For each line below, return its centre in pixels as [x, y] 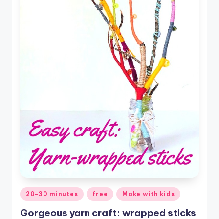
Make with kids [149, 194]
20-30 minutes [52, 194]
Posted [31, 192]
